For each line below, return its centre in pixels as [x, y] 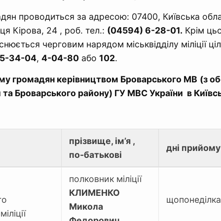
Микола [86, 206]
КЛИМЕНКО [94, 193]
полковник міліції [105, 179]
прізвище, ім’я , [102, 141]
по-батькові [95, 155]
